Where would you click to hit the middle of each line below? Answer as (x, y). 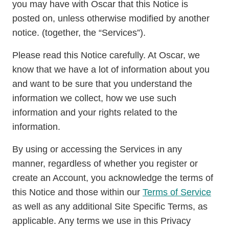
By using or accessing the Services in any (97, 149)
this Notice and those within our (77, 192)
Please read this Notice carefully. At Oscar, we (106, 55)
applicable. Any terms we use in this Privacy (101, 221)
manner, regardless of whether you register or (105, 164)
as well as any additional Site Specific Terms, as (110, 207)
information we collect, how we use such (94, 98)
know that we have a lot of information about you (111, 70)
